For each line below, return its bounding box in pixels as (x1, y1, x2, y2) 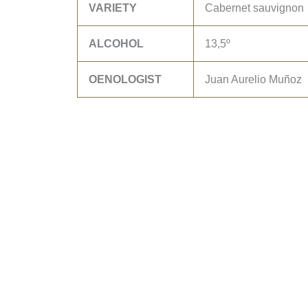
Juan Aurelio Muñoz (205, 74, 302, 85)
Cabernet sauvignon (205, 2, 307, 14)
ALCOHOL (89, 38, 144, 49)
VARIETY (89, 2, 137, 14)
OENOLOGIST (89, 74, 162, 85)
